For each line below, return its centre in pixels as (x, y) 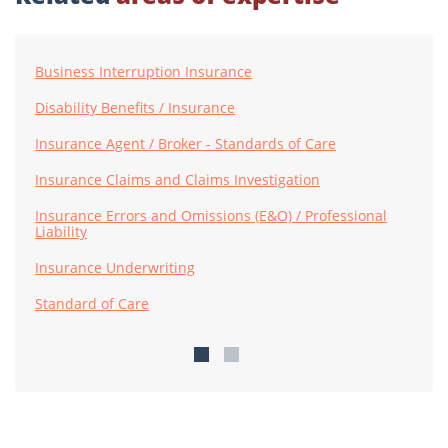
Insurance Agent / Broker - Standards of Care (185, 144)
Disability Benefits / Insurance (135, 108)
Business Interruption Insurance (143, 72)
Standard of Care (92, 304)
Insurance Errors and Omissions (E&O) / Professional (211, 216)
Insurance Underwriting (115, 268)
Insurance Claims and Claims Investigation (177, 180)
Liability (61, 232)
